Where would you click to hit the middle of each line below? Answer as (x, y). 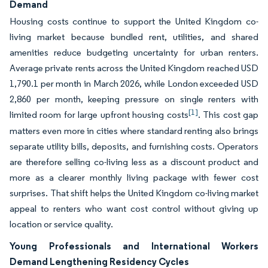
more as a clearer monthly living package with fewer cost (134, 177)
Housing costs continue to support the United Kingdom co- (134, 21)
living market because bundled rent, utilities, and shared (134, 37)
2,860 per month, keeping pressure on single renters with (134, 99)
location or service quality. (61, 224)
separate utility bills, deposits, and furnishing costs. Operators (134, 146)
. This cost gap (228, 115)
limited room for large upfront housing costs (99, 115)
